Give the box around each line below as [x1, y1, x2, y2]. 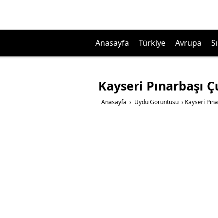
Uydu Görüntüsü [134, 98, 179, 106]
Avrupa [175, 37, 201, 48]
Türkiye [139, 37, 165, 48]
